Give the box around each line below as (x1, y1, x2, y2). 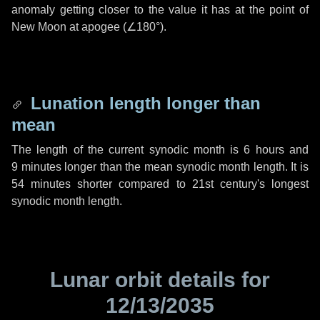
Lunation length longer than (26, 94, 261, 113)
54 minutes (11, 178, 71, 190)
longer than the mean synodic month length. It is (61, 161, 309, 173)
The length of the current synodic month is (11, 144, 244, 156)
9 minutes (11, 161, 61, 173)
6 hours (244, 144, 284, 156)
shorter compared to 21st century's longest (71, 178, 309, 190)
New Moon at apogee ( (11, 21, 126, 33)
